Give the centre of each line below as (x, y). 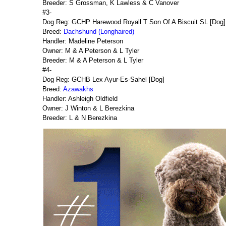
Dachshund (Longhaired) (99, 32)
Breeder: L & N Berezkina (80, 118)
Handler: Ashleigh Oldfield (80, 99)
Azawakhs (78, 89)
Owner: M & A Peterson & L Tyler (91, 51)
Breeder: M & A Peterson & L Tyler (93, 60)
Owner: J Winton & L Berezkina (88, 108)
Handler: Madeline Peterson (83, 41)
